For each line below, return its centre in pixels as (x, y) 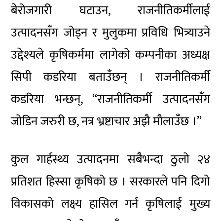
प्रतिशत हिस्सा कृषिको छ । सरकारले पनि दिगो (110, 182)
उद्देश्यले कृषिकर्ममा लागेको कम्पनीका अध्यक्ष (110, 55)
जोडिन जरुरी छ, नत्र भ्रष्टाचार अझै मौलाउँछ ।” (107, 121)
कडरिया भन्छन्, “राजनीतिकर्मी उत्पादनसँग (110, 99)
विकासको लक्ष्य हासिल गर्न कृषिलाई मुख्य (110, 204)
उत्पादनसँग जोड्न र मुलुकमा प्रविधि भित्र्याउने (110, 33)
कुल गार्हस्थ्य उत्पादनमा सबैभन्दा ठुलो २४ (110, 160)
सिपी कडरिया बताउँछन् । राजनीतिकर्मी (110, 77)
